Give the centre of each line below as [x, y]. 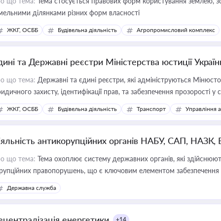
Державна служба [32, 188]
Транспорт [151, 109]
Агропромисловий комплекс [176, 30]
